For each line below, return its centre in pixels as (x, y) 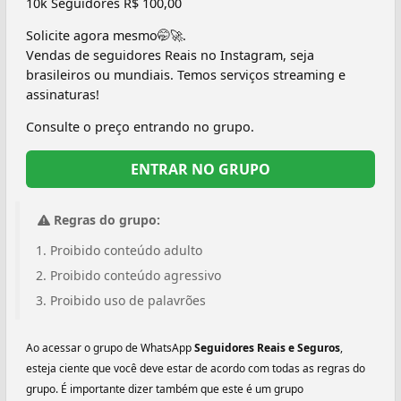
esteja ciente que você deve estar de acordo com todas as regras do (196, 368)
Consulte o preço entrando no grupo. (140, 127)
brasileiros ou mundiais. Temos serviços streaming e (186, 74)
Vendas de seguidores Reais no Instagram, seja (170, 55)
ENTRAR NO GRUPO (200, 169)
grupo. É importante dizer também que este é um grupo (165, 388)
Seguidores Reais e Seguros (267, 347)
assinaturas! (63, 94)
